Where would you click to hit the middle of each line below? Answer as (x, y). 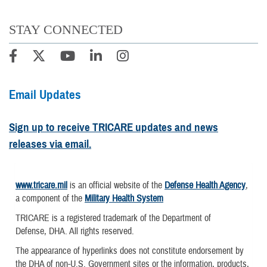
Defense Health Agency (205, 185)
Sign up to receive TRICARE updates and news (114, 127)
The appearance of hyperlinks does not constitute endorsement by (130, 251)
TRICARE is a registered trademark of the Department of (113, 218)
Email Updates (45, 94)
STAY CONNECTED (66, 29)
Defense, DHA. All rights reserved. (75, 232)
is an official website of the (116, 185)
